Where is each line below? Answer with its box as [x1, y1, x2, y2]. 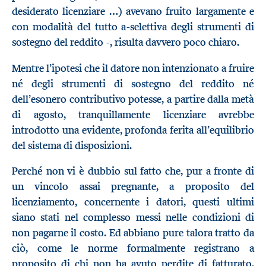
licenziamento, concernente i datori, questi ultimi [12, 195, 254, 209]
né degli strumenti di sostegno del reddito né [12, 77, 254, 90]
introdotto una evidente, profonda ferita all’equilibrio [12, 123, 254, 137]
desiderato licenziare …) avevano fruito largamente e [12, 5, 254, 18]
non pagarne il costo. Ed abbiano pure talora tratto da [12, 226, 254, 240]
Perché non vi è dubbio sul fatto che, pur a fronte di [12, 164, 254, 178]
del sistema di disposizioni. [12, 138, 132, 152]
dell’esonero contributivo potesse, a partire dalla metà [12, 92, 254, 106]
